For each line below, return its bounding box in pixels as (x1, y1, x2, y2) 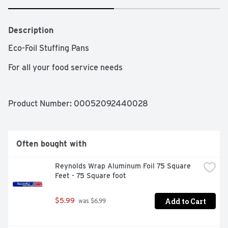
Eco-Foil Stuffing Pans (8, 43, 89, 53)
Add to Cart (164, 196, 206, 206)
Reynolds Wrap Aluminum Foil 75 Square (55, 162, 191, 170)
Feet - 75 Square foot (55, 172, 126, 180)
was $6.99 (77, 197, 106, 205)
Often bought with (16, 139, 87, 149)
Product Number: (8, 99, 74, 109)
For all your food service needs (8, 63, 123, 73)
